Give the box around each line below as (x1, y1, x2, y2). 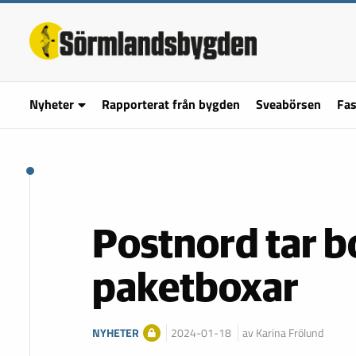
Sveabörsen (255, 95, 321, 114)
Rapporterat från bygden (101, 95, 240, 114)
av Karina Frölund (242, 324, 323, 342)
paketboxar (92, 269, 299, 310)
